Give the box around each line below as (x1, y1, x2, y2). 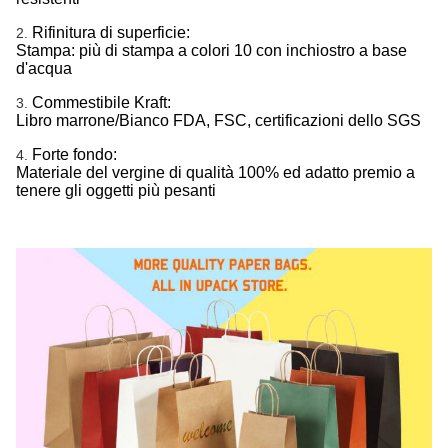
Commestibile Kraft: (32, 94, 171, 111)
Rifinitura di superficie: (32, 24, 190, 41)
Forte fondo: (32, 146, 117, 163)
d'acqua (16, 60, 72, 77)
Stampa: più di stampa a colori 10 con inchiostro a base (16, 42, 407, 59)
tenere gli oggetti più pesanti (16, 182, 216, 199)
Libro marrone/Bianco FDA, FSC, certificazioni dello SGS (16, 112, 421, 129)
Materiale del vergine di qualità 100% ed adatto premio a (16, 164, 415, 181)
